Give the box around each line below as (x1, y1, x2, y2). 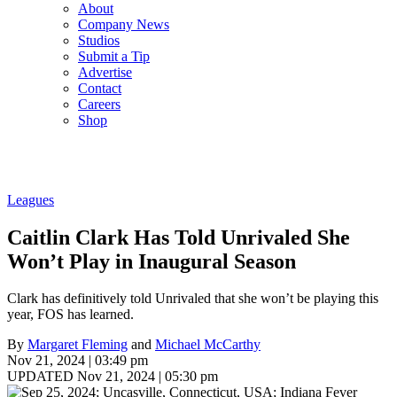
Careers (78, 96, 121, 112)
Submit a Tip (78, 48, 150, 64)
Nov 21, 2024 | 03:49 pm (7, 353, 148, 369)
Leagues (7, 191, 54, 207)
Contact (78, 80, 121, 96)
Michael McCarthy (155, 337, 261, 353)
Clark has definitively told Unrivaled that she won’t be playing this (7, 291, 378, 307)
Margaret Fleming (27, 337, 128, 353)
